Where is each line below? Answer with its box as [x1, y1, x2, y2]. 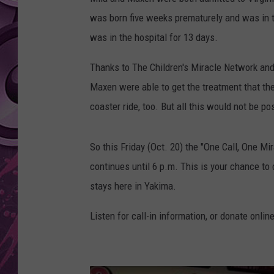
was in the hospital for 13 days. [90, 31, 218, 44]
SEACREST [202, 31, 240, 41]
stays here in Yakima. [90, 180, 176, 193]
